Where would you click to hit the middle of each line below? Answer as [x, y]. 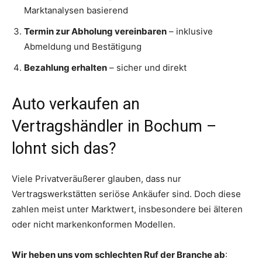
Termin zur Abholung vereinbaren [95, 31]
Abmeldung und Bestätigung [83, 46]
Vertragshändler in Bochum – [114, 126]
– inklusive [190, 31]
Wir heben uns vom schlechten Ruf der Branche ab [118, 254]
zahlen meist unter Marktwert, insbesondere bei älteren [127, 209]
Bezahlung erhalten [65, 67]
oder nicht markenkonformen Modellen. [94, 224]
